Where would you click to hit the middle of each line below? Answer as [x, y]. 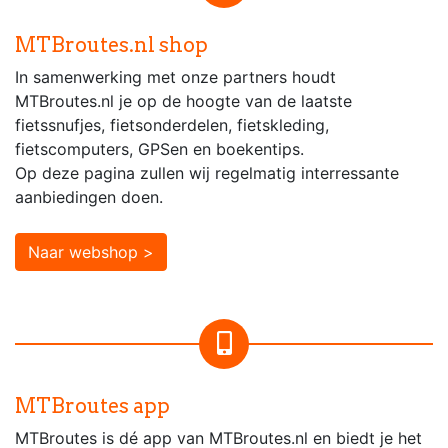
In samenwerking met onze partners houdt [175, 76]
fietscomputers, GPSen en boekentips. [159, 148]
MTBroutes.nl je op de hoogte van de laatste [183, 100]
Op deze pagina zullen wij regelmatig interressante [207, 172]
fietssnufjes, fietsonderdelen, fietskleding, [172, 124]
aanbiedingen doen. [89, 196]
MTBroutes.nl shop [111, 44]
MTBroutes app [92, 405]
